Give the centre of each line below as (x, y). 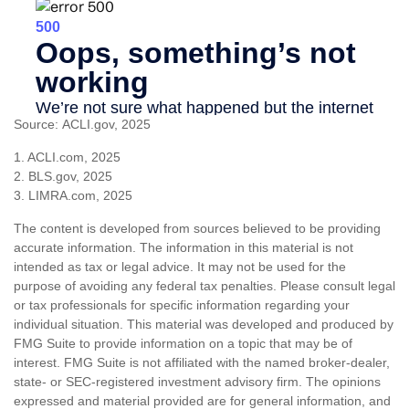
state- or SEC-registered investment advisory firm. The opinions (197, 382)
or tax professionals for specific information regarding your (182, 305)
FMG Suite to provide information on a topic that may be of (183, 344)
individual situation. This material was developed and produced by (204, 325)
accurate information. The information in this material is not (184, 248)
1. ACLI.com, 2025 (67, 157)
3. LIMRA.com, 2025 (73, 196)
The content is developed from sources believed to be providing (197, 229)
